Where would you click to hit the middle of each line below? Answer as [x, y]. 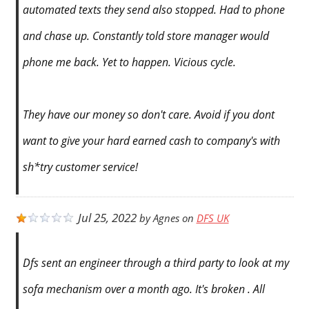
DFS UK [212, 219]
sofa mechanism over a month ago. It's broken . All [143, 289]
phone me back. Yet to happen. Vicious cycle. [129, 62]
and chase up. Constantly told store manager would [146, 36]
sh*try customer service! [80, 167]
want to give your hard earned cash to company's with [151, 141]
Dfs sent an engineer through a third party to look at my [156, 263]
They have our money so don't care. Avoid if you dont [148, 115]
